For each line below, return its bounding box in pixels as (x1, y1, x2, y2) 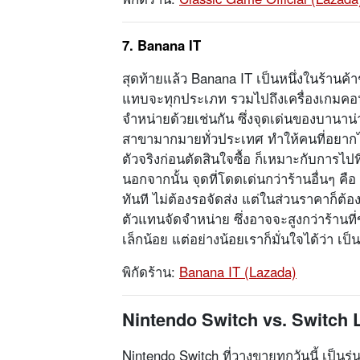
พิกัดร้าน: (122, 262, 179, 282)
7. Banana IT (122, 35, 201, 55)
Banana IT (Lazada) (179, 262, 297, 282)
